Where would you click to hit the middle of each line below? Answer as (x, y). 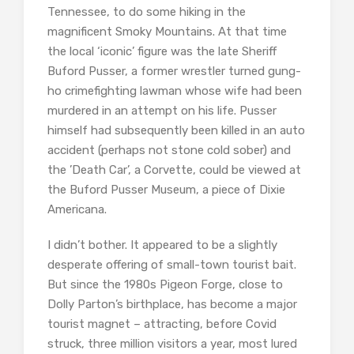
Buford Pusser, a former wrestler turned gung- (174, 72)
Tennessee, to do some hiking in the (147, 12)
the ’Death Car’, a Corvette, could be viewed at (174, 170)
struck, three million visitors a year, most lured (172, 344)
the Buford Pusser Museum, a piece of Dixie (166, 190)
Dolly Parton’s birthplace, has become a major (172, 305)
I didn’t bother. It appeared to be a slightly (162, 245)
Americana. (77, 210)
